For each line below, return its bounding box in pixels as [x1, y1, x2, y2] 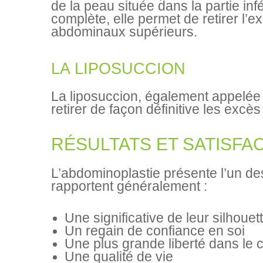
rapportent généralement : [51, 179, 207, 194]
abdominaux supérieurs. [51, 24, 197, 39]
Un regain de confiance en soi [64, 223, 245, 238]
